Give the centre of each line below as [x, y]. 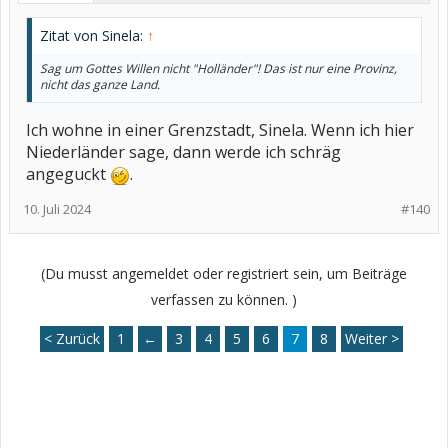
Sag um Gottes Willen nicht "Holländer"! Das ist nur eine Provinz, [218, 68]
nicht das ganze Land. [100, 84]
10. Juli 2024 [57, 209]
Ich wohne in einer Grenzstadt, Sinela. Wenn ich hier [220, 130]
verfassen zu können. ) [224, 299]
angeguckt [68, 174]
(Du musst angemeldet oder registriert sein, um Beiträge [224, 273]
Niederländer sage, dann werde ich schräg [183, 152]
